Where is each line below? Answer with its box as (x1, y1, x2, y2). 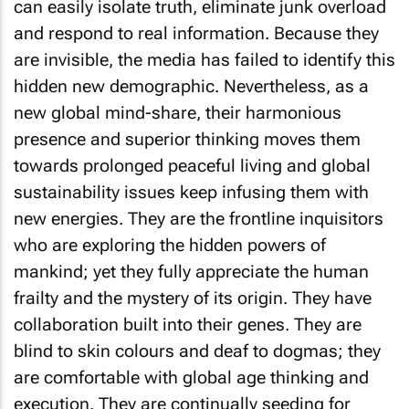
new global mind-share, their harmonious (14, 102, 341, 123)
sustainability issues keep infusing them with (14, 182, 369, 203)
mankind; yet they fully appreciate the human (14, 261, 369, 282)
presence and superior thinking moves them (14, 129, 361, 150)
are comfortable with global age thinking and (14, 367, 369, 388)
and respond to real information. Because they (14, 23, 379, 44)
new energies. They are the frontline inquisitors (14, 208, 383, 229)
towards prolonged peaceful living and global (14, 155, 371, 176)
